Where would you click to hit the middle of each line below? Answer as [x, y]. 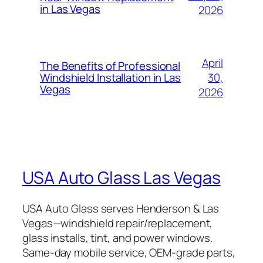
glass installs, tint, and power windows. [117, 237]
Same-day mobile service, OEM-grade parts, [129, 252]
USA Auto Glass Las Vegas [122, 178]
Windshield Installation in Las [110, 78]
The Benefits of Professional [110, 66]
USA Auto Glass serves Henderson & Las [121, 208]
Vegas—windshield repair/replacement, [118, 223]
